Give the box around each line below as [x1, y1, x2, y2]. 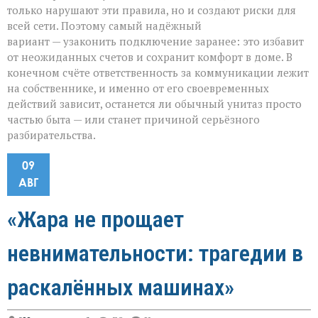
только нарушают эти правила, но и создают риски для [7, 3, 296, 18]
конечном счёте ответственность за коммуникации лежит [7, 65, 309, 80]
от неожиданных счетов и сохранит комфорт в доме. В [7, 50, 292, 65]
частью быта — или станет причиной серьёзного [7, 112, 260, 127]
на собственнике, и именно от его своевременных [7, 81, 269, 96]
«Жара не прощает [7, 206, 184, 234]
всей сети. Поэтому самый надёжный [7, 18, 202, 33]
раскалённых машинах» [7, 274, 234, 302]
